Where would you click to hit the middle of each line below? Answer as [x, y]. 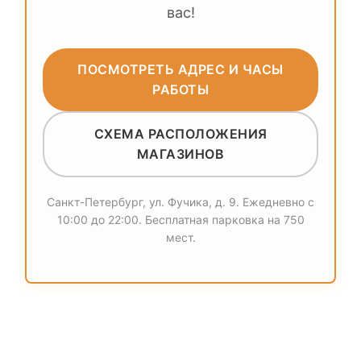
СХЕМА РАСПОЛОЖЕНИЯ [180, 133]
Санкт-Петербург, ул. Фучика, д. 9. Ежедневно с [180, 201]
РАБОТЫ [180, 89]
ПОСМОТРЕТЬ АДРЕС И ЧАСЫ [180, 69]
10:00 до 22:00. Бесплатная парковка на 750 [180, 219]
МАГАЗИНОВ [180, 154]
